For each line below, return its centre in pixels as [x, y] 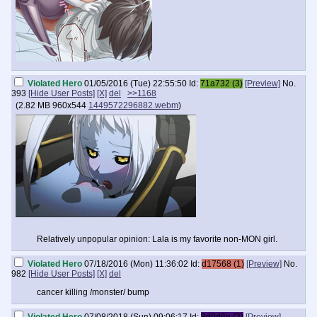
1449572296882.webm [133, 105]
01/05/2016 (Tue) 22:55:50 [136, 83]
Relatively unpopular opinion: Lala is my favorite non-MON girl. [157, 239]
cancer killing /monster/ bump [93, 292]
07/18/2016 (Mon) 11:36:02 [136, 264]
